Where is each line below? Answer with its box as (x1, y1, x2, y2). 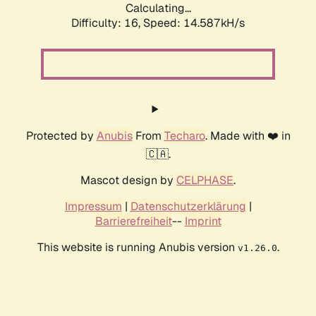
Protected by (25, 128, 97, 144)
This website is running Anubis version (37, 240, 238, 255)
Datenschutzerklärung (130, 199, 246, 214)
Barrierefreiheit (95, 214, 172, 229)
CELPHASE (176, 173, 233, 188)
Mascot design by (80, 173, 176, 188)
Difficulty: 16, (71, 16, 143, 31)
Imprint (184, 214, 221, 229)
